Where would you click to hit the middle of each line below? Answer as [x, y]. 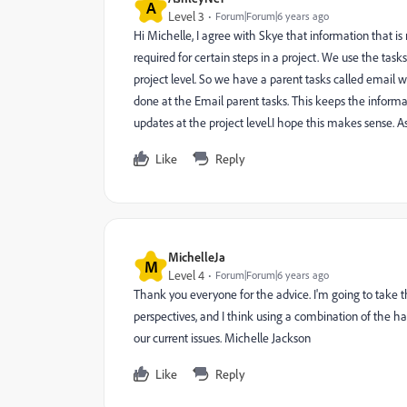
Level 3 [186, 16]
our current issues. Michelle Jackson [222, 338]
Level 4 [186, 275]
